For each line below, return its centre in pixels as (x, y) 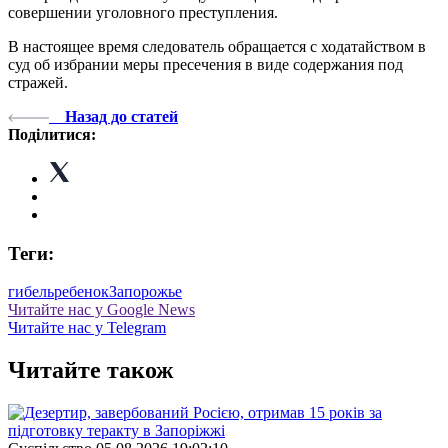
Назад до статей (121, 116)
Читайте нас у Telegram (87, 328)
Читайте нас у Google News (101, 310)
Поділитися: (52, 134)
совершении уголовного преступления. (143, 12)
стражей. (38, 82)
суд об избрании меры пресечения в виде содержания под (205, 64)
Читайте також (90, 370)
